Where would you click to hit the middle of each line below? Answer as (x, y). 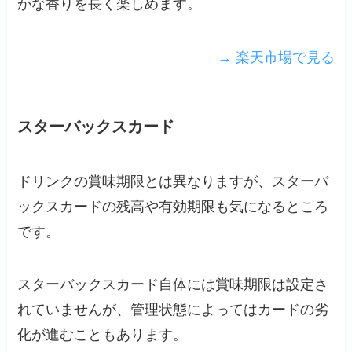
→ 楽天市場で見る (276, 58)
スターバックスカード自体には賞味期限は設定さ (173, 285)
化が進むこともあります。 (103, 335)
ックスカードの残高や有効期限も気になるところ (173, 206)
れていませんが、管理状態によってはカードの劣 (173, 310)
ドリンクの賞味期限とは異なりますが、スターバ (173, 181)
